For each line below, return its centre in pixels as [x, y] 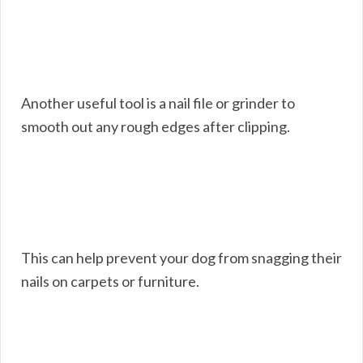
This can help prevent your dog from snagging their [181, 257]
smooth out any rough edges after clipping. [156, 126]
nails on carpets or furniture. [110, 281]
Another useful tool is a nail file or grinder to [158, 102]
